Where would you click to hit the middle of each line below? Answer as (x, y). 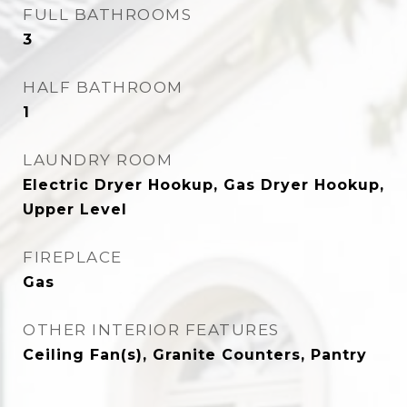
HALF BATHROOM (103, 87)
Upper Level (75, 209)
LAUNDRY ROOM (98, 160)
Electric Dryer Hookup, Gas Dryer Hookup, (203, 185)
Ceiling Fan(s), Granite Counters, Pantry (195, 355)
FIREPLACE (73, 257)
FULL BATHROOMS (107, 15)
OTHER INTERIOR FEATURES (151, 330)
